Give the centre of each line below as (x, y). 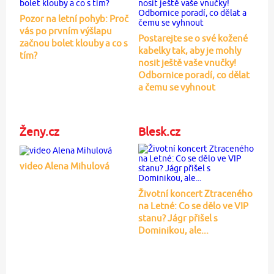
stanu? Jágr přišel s (178, 218)
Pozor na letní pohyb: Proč (74, 19)
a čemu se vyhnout (176, 87)
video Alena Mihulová (64, 166)
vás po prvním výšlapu (65, 31)
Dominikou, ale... (173, 231)
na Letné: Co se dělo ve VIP (193, 206)
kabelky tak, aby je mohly (189, 51)
